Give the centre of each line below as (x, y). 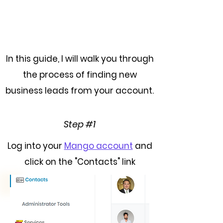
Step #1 (80, 124)
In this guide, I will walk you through (80, 59)
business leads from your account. (80, 91)
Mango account (98, 146)
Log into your (36, 146)
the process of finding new (80, 75)
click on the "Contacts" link (80, 162)
